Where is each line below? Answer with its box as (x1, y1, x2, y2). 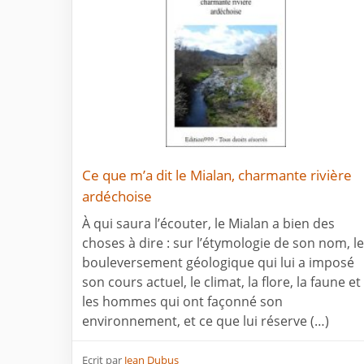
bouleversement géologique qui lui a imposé (82, 253, 354, 271)
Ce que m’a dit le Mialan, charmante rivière (82, 165, 352, 184)
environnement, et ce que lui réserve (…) (82, 311, 329, 330)
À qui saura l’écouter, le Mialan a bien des (82, 214, 335, 232)
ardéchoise (82, 186, 152, 206)
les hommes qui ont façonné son (82, 292, 283, 310)
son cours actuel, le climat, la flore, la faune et (82, 272, 361, 291)
